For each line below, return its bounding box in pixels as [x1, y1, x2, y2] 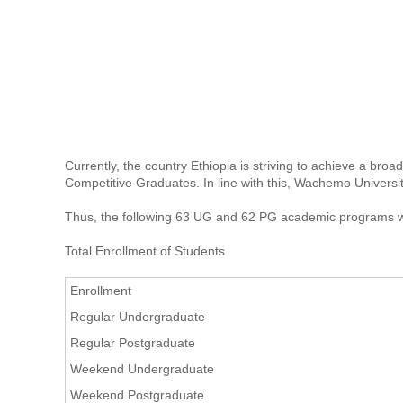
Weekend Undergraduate [70, 361, 214, 376]
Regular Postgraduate [70, 335, 195, 350]
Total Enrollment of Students [65, 243, 225, 258]
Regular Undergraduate [70, 309, 205, 324]
